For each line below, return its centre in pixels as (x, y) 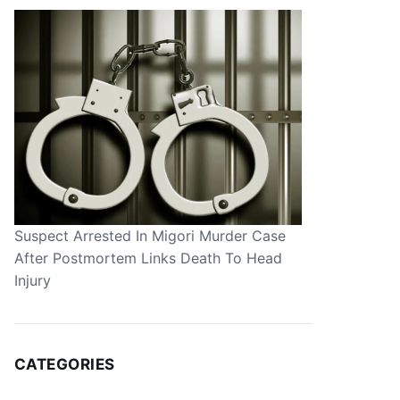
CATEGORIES (64, 364)
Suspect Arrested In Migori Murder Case (150, 235)
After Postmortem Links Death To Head (148, 258)
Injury (32, 280)
